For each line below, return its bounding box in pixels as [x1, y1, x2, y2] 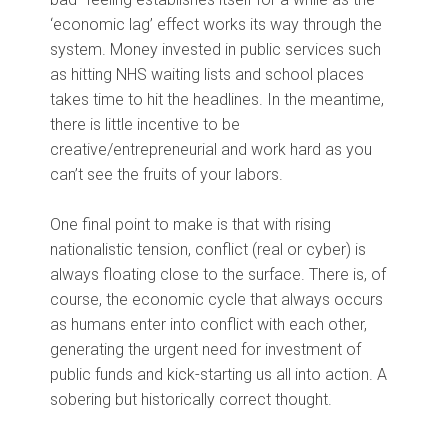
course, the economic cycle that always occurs [50, 290, 383, 310]
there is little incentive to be [50, 115, 240, 135]
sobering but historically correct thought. [50, 390, 332, 410]
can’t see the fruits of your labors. [50, 165, 283, 185]
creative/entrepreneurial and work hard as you [50, 140, 372, 160]
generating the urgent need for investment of [50, 340, 361, 360]
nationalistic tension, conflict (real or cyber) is [50, 240, 366, 260]
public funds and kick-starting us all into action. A [50, 365, 387, 385]
